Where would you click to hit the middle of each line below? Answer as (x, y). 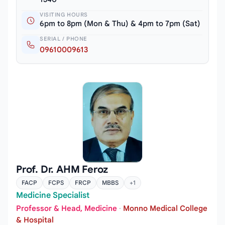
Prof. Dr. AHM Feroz (62, 170)
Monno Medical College (165, 208)
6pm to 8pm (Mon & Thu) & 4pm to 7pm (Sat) (120, 23)
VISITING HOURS (64, 14)
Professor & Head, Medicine (67, 208)
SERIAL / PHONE (64, 38)
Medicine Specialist (53, 196)
